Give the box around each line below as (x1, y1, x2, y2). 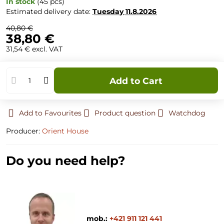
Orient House (42, 126, 88, 135)
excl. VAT (32, 44, 62, 53)
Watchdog (168, 108, 205, 117)
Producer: (6, 126, 42, 135)
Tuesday (92, 7, 123, 16)
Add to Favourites (19, 108, 81, 117)
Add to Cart (115, 75, 162, 86)
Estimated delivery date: (6, 7, 92, 16)
